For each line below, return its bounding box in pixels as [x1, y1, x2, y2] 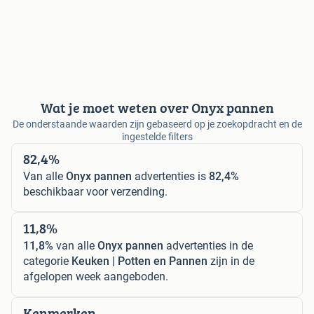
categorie [23, 254, 71, 268]
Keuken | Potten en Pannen [71, 254, 207, 268]
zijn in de [207, 254, 254, 268]
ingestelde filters [121, 130, 193, 142]
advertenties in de [163, 238, 253, 252]
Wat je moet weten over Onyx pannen [40, 97, 274, 118]
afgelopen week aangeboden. [23, 269, 168, 283]
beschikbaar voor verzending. [23, 184, 168, 198]
